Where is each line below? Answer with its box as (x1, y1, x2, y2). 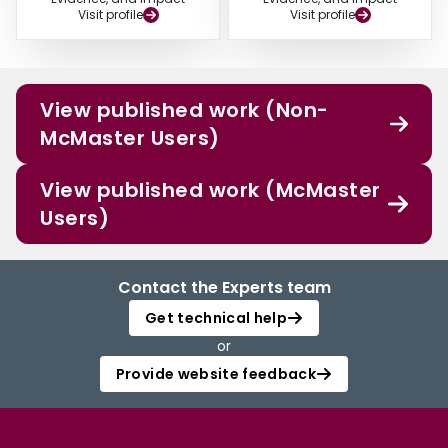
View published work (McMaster (40, 176, 381, 205)
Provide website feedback (115, 364, 317, 385)
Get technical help (144, 308, 288, 329)
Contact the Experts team (117, 276, 331, 300)
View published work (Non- (40, 96, 329, 125)
